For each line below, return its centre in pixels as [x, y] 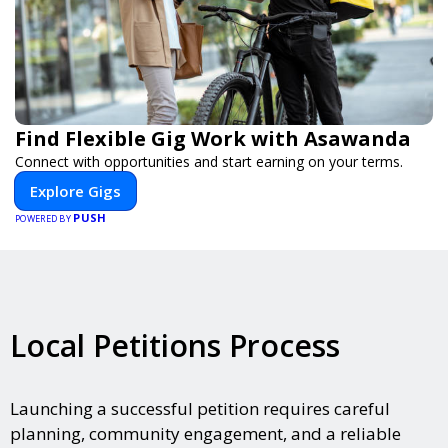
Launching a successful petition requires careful [200, 408]
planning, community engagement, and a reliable [205, 433]
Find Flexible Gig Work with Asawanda [213, 138]
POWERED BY [44, 218]
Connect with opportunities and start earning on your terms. [209, 161]
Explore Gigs [75, 190]
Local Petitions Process [175, 345]
